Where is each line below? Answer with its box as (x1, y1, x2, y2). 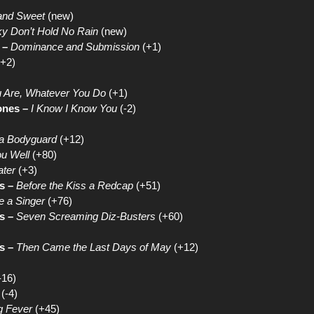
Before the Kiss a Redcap (16, 179, 133, 191)
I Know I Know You (31, 102, 117, 114)
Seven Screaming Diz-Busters (16, 210, 156, 222)
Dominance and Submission (11, 41, 139, 53)
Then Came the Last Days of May (16, 241, 171, 253)
